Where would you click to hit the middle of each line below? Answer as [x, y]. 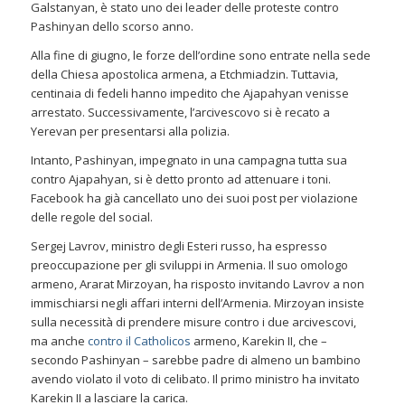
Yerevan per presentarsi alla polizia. [130, 131]
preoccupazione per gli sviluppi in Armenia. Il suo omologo [189, 264]
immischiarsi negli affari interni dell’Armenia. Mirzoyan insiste [197, 302]
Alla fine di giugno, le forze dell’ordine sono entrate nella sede [200, 55]
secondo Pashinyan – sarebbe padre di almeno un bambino [195, 359]
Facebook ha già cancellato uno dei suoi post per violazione [194, 198]
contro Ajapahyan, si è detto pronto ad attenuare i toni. [180, 179]
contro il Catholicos [139, 340]
